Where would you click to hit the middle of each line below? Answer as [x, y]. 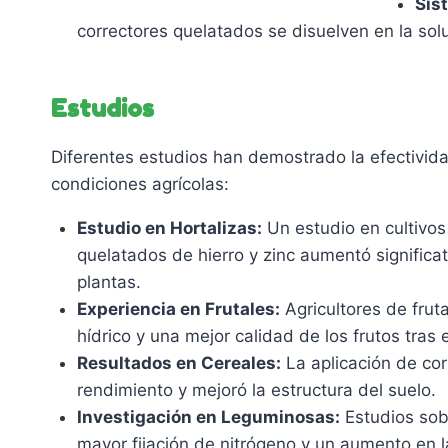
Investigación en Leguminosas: [208, 416]
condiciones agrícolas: [140, 183]
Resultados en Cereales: [178, 362]
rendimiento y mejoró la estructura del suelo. [256, 389]
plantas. [108, 281]
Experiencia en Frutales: [178, 308]
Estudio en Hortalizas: [169, 227]
